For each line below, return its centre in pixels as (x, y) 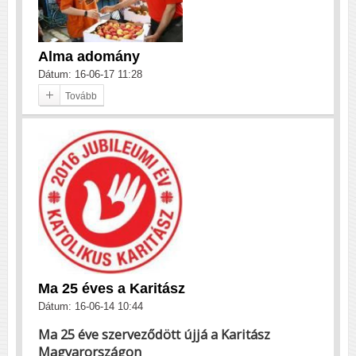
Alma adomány (89, 57)
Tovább (81, 97)
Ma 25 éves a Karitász (112, 289)
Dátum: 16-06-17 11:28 (90, 75)
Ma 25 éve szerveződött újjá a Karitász (154, 334)
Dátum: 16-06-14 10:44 (91, 307)
